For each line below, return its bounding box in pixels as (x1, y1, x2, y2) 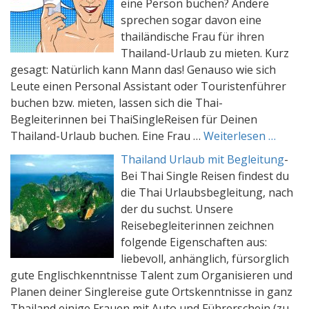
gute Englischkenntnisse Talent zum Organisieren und (10, 268, 292, 283)
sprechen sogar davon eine (121, 12, 261, 28)
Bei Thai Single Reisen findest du (121, 168, 289, 183)
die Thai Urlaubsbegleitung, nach (121, 185, 293, 200)
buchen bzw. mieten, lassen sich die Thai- (10, 95, 223, 110)
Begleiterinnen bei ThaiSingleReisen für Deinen (10, 112, 257, 127)
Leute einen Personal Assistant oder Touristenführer (10, 79, 286, 94)
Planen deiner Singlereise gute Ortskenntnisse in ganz (10, 284, 292, 299)
